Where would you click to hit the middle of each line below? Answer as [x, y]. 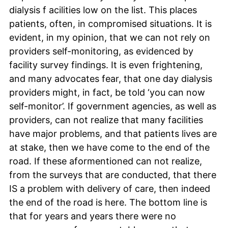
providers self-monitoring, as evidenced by [101, 51]
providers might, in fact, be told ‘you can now [107, 92]
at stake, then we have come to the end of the [109, 147]
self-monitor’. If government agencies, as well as [113, 106]
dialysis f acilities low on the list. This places [103, 10]
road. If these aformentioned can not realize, [106, 161]
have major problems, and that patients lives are [113, 133]
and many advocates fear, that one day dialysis [111, 78]
